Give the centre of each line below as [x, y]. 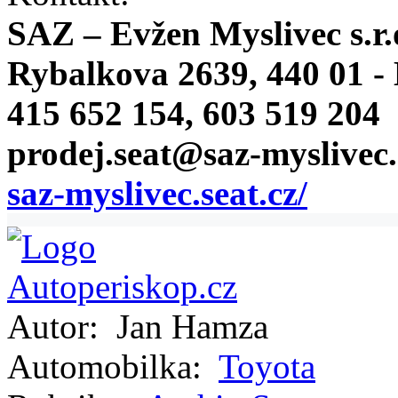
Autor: [57, 326]
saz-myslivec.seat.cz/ [157, 193]
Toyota [267, 366]
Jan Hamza [188, 326]
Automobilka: [109, 366]
